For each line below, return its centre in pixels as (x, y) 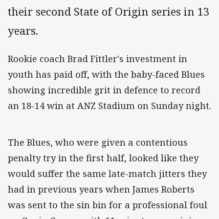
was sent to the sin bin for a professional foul (108, 205)
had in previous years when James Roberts (101, 189)
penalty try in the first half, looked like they (103, 158)
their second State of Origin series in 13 (109, 11)
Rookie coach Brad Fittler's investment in (98, 58)
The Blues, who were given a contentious (98, 142)
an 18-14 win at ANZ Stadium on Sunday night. (109, 105)
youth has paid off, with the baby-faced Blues (106, 74)
